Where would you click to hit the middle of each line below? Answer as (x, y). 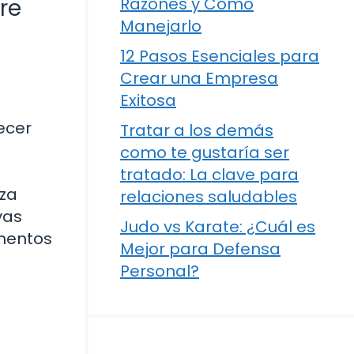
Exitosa (148, 100)
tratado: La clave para (209, 175)
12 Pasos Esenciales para (220, 56)
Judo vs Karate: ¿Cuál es (218, 227)
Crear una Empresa (199, 78)
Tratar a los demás (197, 130)
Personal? (160, 271)
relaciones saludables (209, 197)
